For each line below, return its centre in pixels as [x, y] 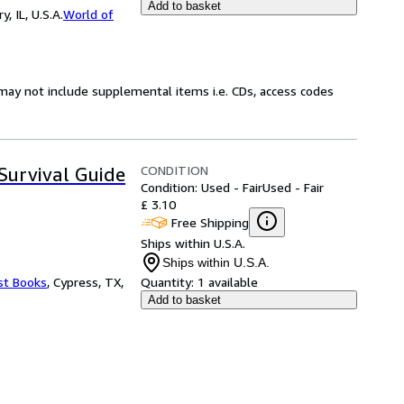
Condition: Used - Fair [202, 187]
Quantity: [167, 282]
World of [88, 14]
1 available [228, 282]
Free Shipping [210, 222]
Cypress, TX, [88, 282]
